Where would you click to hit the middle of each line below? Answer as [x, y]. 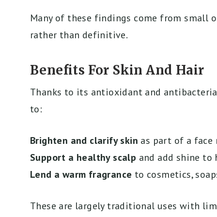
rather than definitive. [79, 35]
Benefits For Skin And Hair [117, 70]
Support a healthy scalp [83, 158]
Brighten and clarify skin [84, 141]
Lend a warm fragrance [81, 175]
